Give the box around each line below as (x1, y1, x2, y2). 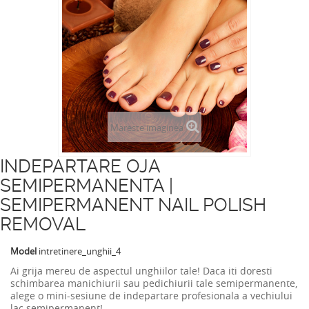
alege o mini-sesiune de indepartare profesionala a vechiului (10, 289, 292, 302)
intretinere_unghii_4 (39, 245, 121, 257)
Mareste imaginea (110, 121, 183, 134)
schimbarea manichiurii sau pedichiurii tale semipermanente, (10, 277, 297, 290)
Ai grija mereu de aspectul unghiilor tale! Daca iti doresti (10, 264, 272, 277)
